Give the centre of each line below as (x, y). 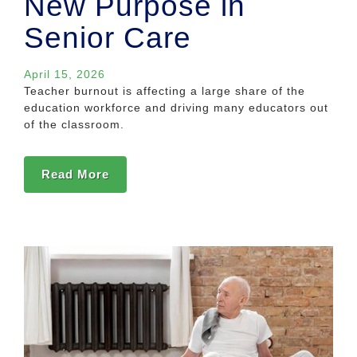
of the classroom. (74, 125)
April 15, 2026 (65, 75)
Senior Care (108, 38)
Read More (75, 175)
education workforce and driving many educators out (176, 108)
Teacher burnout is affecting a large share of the (165, 91)
